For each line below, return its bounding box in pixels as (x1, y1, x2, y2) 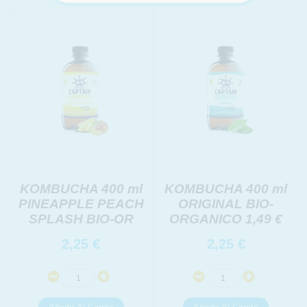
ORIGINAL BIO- (178, 197, 274, 211)
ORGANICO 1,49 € (169, 212, 283, 226)
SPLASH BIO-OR (28, 212, 134, 226)
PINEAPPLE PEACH (18, 197, 144, 211)
